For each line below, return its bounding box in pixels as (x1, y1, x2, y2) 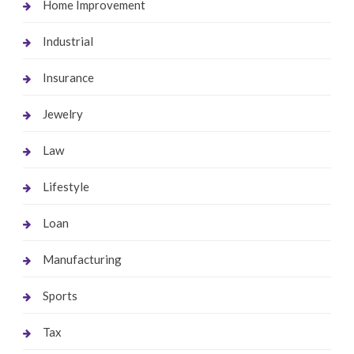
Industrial (42, 33, 93, 48)
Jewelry (42, 106, 83, 121)
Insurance (42, 70, 94, 85)
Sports (42, 288, 77, 303)
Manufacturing (42, 251, 122, 266)
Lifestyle (42, 179, 89, 194)
